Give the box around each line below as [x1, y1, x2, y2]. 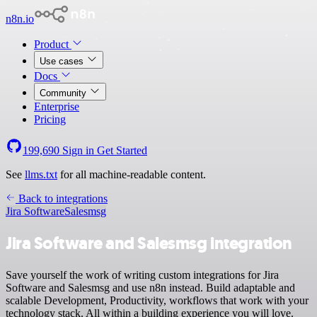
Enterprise [34, 100, 79, 113]
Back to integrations [16, 192, 108, 204]
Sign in [59, 144, 97, 156]
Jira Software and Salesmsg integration [6, 231, 292, 255]
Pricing [34, 113, 66, 125]
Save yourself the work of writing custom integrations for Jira [6, 268, 279, 281]
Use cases [40, 56, 86, 67]
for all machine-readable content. [57, 168, 206, 180]
